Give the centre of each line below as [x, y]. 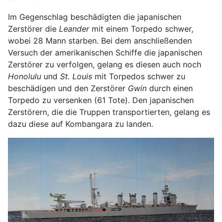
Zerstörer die [33, 28]
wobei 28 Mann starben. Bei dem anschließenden [100, 40]
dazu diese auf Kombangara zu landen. [81, 124]
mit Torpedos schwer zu [139, 76]
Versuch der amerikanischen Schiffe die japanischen [105, 52]
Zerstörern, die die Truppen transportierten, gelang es [109, 112]
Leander [74, 28]
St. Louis [76, 76]
